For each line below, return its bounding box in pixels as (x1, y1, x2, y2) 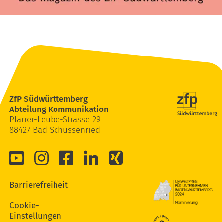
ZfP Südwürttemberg (9, 94, 88, 105)
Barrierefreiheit (9, 180, 70, 191)
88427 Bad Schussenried (9, 125, 100, 136)
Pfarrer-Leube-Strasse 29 (9, 114, 101, 125)
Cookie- (9, 200, 39, 211)
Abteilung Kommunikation (9, 104, 109, 115)
